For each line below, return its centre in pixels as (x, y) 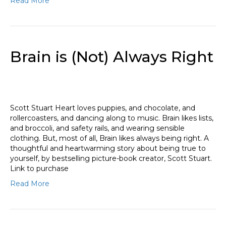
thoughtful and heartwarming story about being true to (108, 149)
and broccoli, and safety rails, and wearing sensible (97, 128)
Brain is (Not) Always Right (112, 57)
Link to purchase (39, 169)
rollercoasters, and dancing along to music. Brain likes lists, (112, 118)
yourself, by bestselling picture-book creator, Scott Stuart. (111, 159)
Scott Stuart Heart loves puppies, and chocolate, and (103, 108)
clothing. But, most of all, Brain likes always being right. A (109, 138)
